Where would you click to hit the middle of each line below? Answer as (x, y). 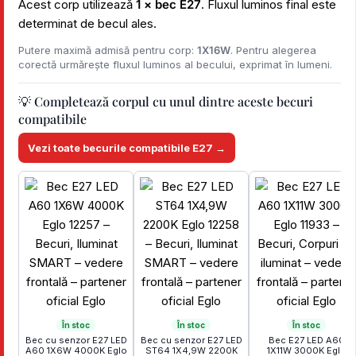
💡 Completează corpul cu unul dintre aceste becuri (166, 101)
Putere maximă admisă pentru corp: (108, 50)
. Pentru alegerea (273, 50)
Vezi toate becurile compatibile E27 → (127, 148)
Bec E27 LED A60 (306, 340)
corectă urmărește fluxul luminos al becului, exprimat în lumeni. (175, 64)
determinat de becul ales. (87, 23)
